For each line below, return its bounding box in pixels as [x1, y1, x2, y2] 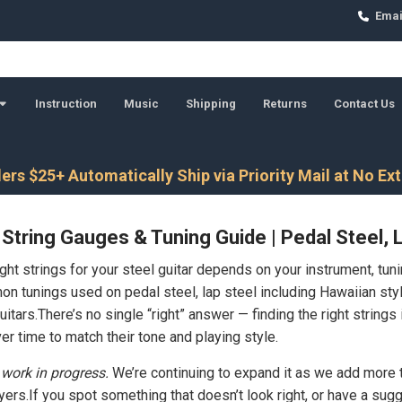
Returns [262, 96, 307, 110]
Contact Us [333, 96, 395, 110]
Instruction [34, 96, 97, 110]
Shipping [185, 96, 236, 110]
